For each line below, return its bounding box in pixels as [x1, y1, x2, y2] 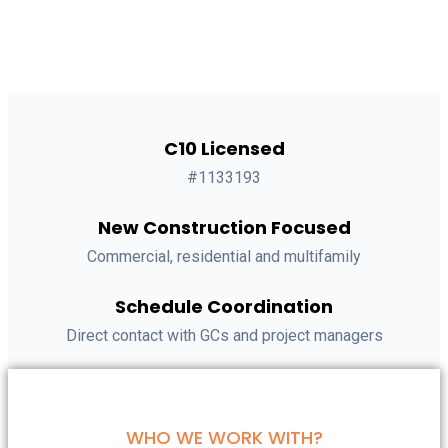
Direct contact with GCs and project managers [65, 326, 383, 345]
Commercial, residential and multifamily [87, 247, 361, 266]
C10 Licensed [163, 136, 285, 161]
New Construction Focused [97, 215, 351, 240]
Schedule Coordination [115, 294, 333, 319]
